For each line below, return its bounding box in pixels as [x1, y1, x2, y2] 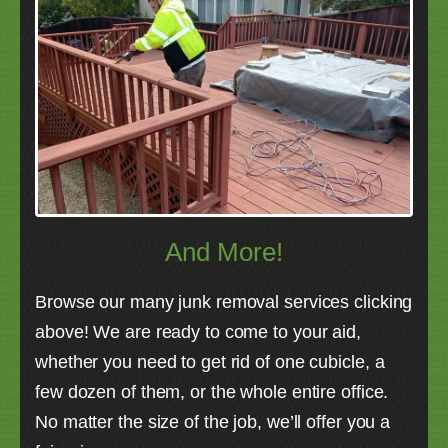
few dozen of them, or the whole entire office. [35, 381, 389, 402]
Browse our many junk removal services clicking [35, 291, 413, 312]
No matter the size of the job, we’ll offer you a [35, 411, 391, 432]
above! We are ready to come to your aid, [35, 321, 361, 342]
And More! [165, 236, 283, 267]
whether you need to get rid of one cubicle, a [35, 351, 385, 372]
